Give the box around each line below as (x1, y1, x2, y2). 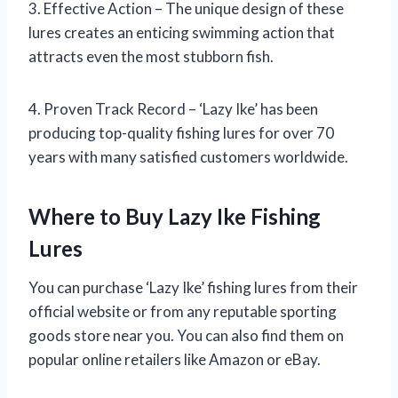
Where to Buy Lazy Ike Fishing (28, 203, 321, 230)
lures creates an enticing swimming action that (28, 23, 335, 43)
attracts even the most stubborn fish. (28, 47, 274, 67)
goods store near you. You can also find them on (28, 326, 344, 346)
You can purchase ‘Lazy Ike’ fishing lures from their (28, 278, 358, 298)
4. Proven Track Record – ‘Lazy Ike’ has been (28, 99, 318, 119)
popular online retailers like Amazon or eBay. (28, 350, 321, 370)
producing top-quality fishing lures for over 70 (28, 123, 334, 143)
